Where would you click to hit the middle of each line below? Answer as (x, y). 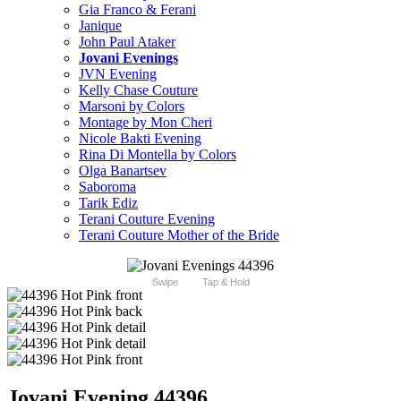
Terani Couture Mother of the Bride (179, 235)
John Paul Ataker (127, 42)
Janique (100, 26)
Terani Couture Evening (147, 219)
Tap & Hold (226, 282)
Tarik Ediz (108, 203)
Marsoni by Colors (132, 107)
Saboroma (107, 187)
